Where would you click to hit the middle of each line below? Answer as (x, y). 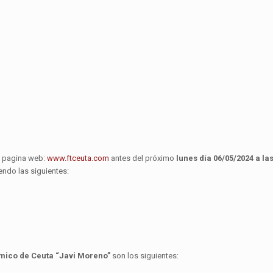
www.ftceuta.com (78, 158)
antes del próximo (143, 158)
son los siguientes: (144, 256)
